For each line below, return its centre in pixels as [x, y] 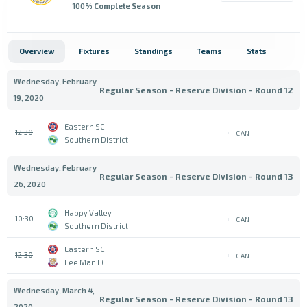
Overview [37, 51]
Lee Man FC [85, 262]
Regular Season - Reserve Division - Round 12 [196, 90]
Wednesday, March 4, [54, 290]
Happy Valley [88, 213]
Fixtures [94, 51]
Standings [153, 51]
